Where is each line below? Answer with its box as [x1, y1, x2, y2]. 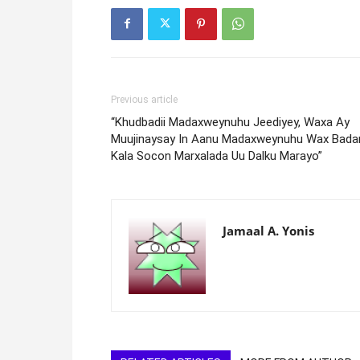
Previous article [111, 93, 178, 105]
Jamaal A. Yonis [223, 222, 314, 239]
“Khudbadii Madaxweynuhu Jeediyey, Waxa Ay [111, 114, 350, 129]
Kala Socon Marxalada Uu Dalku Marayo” [111, 148, 322, 163]
